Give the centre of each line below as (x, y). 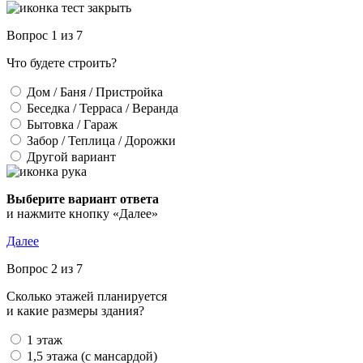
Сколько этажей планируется (87, 296)
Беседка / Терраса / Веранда (102, 108)
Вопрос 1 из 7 (45, 35)
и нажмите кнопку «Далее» (82, 214)
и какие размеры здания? (75, 311)
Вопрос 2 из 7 (45, 269)
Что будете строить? (62, 63)
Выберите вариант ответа (83, 199)
